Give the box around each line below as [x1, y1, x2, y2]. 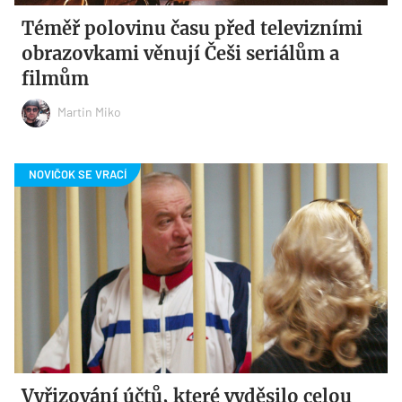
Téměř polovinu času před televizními [22, 17, 363, 40]
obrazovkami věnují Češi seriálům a [22, 42, 340, 66]
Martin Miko [57, 103, 122, 119]
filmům [22, 67, 90, 91]
